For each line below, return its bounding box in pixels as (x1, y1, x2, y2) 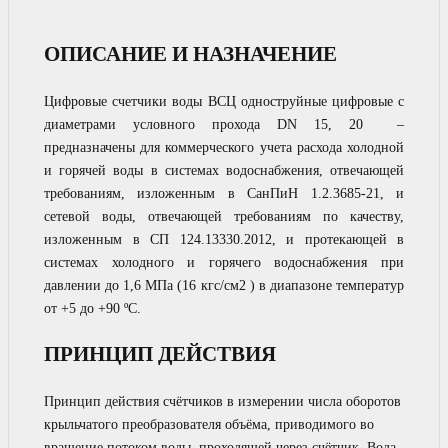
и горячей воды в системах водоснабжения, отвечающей (44, 162, 404, 178)
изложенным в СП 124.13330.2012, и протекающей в (44, 231, 404, 247)
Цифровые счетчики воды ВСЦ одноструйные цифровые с (44, 93, 404, 109)
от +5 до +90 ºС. (44, 300, 141, 316)
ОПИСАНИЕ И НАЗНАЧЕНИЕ (44, 42, 337, 67)
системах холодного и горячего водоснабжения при (44, 254, 404, 270)
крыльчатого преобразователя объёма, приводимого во (44, 416, 374, 432)
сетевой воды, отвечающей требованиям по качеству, (44, 208, 404, 224)
